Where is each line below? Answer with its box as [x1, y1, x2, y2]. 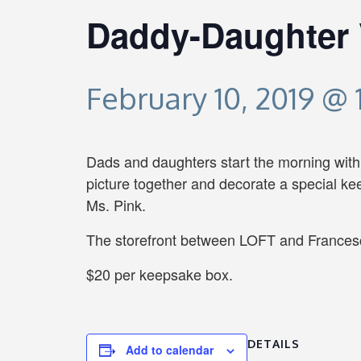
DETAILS [247, 337, 300, 351]
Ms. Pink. [86, 194, 146, 215]
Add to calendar [126, 342, 214, 358]
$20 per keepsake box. [86, 263, 233, 284]
